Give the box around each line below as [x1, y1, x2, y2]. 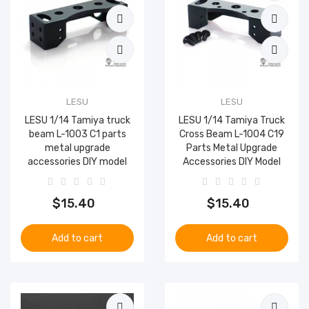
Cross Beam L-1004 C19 [179, 128, 284, 140]
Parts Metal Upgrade [186, 142, 277, 154]
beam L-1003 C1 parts [28, 128, 126, 140]
